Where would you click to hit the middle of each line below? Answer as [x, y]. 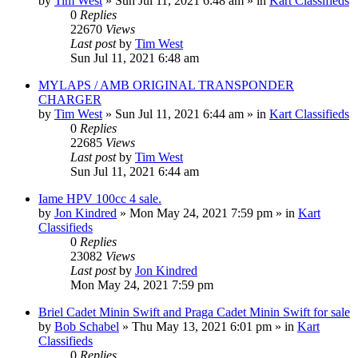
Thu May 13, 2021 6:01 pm [202, 326]
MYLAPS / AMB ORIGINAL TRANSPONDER [166, 85]
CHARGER [70, 99]
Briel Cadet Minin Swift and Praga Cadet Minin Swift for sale [194, 312]
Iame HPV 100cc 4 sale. [100, 198]
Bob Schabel [87, 326]
